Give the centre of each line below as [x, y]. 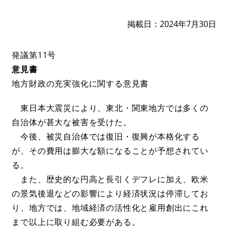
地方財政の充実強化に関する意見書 [80, 83]
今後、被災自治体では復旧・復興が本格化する [106, 136]
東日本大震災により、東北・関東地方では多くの [110, 108]
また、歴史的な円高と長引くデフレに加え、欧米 [110, 179]
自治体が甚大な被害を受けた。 [72, 122]
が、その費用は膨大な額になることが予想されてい [110, 150]
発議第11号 [34, 55]
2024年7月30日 [188, 24]
